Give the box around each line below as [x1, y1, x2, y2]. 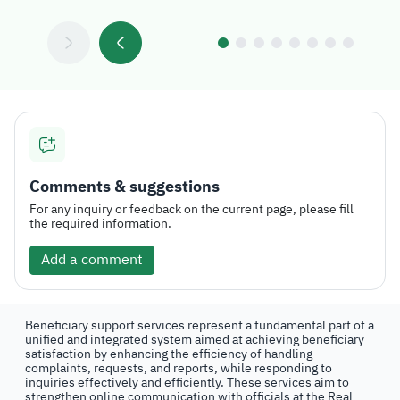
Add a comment [41, 249, 143, 271]
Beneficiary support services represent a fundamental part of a [25, 316, 374, 335]
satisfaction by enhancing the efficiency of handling [25, 345, 312, 363]
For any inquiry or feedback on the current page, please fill [29, 200, 354, 219]
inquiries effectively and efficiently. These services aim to [25, 373, 349, 392]
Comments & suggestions [29, 174, 220, 198]
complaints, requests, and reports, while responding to [25, 359, 332, 378]
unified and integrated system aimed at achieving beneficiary [25, 330, 364, 349]
